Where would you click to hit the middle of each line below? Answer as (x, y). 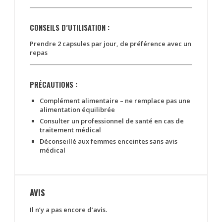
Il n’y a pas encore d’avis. (69, 210)
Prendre (44, 44)
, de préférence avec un (154, 44)
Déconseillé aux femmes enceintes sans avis (109, 141)
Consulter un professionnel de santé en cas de (112, 121)
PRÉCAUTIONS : (54, 84)
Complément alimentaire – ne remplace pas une (115, 101)
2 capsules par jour (87, 44)
